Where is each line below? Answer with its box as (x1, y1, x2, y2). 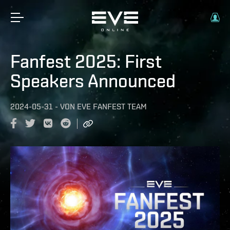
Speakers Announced (10, 70, 176, 91)
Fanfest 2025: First (10, 50, 162, 72)
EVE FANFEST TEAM (77, 102, 147, 111)
